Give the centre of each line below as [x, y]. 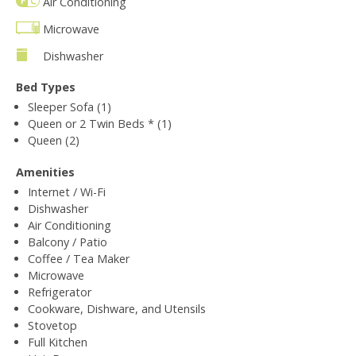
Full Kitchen [58, 342]
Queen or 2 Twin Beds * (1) [100, 123]
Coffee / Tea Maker [79, 258]
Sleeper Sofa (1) [70, 106]
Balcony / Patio [68, 242]
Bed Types [46, 87]
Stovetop [52, 325]
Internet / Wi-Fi [67, 192]
